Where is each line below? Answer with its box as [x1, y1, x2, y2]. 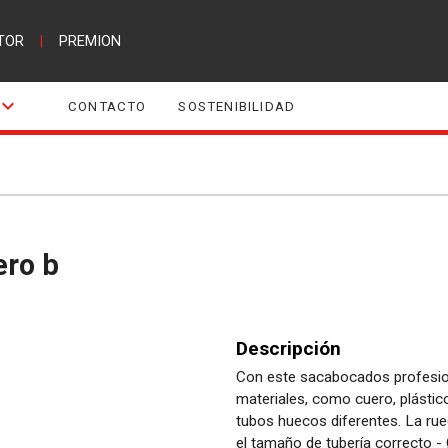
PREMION [58, 32, 121, 50]
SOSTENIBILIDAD [178, 98, 296, 114]
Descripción [236, 336, 341, 360]
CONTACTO [67, 98, 147, 114]
